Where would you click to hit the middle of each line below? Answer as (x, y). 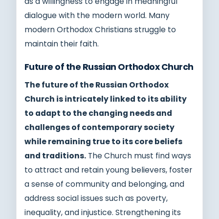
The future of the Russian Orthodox (97, 85)
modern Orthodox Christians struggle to (100, 29)
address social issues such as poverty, (96, 198)
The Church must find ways (139, 155)
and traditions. (55, 155)
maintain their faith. (62, 44)
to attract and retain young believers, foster (108, 170)
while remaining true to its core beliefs (103, 141)
